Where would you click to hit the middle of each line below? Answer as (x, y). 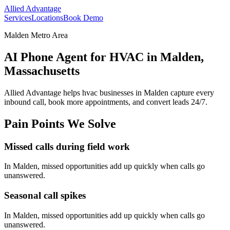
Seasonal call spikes (45, 196)
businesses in (121, 92)
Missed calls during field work (67, 146)
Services (18, 18)
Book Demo (83, 18)
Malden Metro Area (36, 35)
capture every (191, 92)
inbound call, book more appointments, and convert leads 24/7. (106, 102)
